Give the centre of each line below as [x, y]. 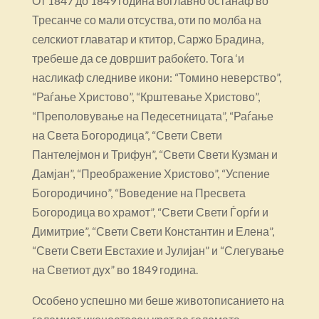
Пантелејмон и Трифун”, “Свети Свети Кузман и [155, 154]
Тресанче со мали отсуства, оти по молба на [146, 19]
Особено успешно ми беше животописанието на [158, 300]
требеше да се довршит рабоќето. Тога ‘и [138, 58]
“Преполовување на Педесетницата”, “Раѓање [152, 115]
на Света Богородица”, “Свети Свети [127, 135]
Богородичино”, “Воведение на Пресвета [138, 192]
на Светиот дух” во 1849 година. [115, 269]
